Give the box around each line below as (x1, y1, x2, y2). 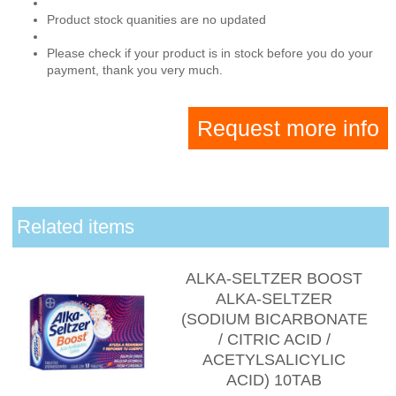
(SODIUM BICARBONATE (180, 310, 368, 329)
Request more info (197, 115, 380, 141)
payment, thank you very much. (47, 62, 224, 77)
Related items (16, 216, 134, 239)
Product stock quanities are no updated (47, 11, 267, 27)
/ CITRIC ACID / (217, 331, 331, 349)
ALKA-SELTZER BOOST (186, 270, 363, 288)
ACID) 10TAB (226, 371, 323, 390)
